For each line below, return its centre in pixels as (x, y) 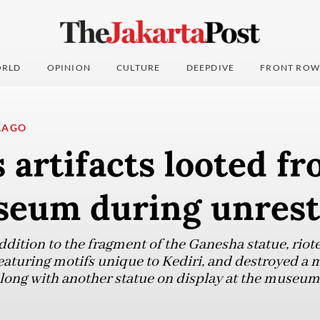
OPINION (69, 68)
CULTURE (139, 68)
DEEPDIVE (210, 68)
